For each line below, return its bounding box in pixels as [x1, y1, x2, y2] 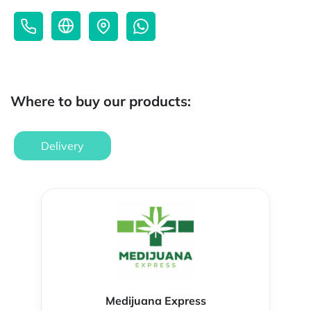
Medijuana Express [105, 294, 206, 308]
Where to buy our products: [10, 92, 191, 110]
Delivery [41, 139, 84, 153]
